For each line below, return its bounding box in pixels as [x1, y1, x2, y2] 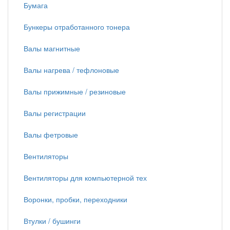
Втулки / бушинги [24, 216, 81, 226]
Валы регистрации [24, 108, 86, 118]
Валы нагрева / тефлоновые [24, 65, 119, 75]
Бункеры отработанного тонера [24, 22, 130, 32]
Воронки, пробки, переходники [24, 194, 127, 204]
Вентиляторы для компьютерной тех [24, 172, 147, 183]
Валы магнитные [24, 43, 80, 53]
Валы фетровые [24, 129, 78, 140]
